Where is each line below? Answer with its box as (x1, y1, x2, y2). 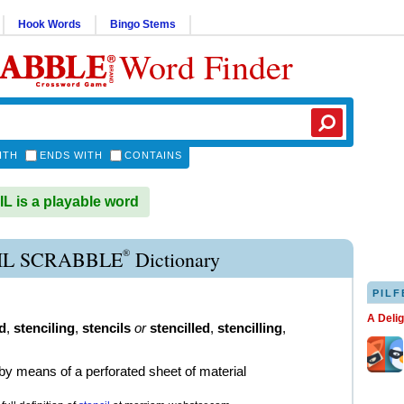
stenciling (14, 320, 75, 335)
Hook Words (18, 18, 81, 31)
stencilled (150, 320, 210, 335)
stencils (82, 320, 131, 335)
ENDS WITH (40, 150, 103, 161)
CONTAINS (124, 150, 182, 161)
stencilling (217, 320, 282, 335)
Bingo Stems (110, 18, 176, 31)
